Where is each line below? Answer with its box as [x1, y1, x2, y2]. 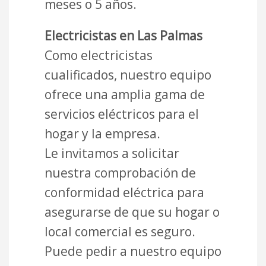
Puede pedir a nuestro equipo [45, 243, 221, 260]
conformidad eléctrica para [45, 184, 204, 201]
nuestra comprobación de [45, 164, 196, 182]
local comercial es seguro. [45, 223, 195, 240]
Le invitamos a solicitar [45, 145, 179, 162]
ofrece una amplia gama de [45, 86, 205, 103]
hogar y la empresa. [45, 125, 160, 142]
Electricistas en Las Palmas [45, 27, 202, 45]
